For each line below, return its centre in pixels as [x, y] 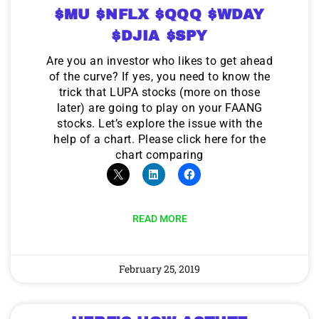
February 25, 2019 [159, 268]
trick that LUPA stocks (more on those [159, 92]
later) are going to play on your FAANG [159, 108]
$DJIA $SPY [159, 35]
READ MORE [159, 218]
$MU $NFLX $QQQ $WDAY [159, 14]
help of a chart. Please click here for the [159, 139]
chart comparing [159, 155]
